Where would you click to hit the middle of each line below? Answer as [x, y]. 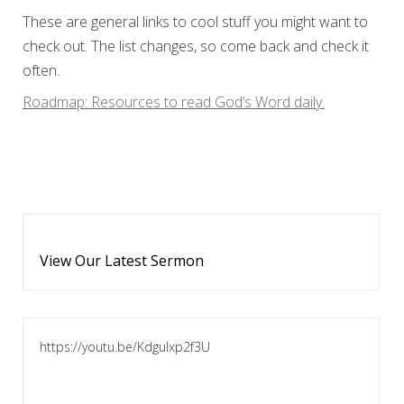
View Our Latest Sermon [121, 260]
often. [41, 70]
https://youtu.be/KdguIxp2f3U [124, 346]
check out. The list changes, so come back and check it [196, 46]
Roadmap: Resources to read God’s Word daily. [174, 102]
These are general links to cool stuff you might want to [195, 22]
